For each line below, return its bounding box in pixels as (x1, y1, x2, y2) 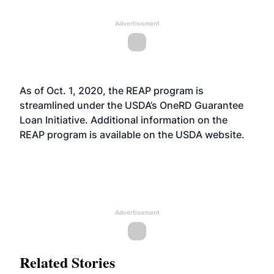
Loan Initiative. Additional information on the (20, 114, 228, 126)
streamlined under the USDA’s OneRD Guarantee (20, 99, 243, 111)
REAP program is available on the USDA (20, 128, 205, 141)
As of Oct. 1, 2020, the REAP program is (20, 84, 204, 97)
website (205, 128, 242, 141)
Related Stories (20, 251, 115, 273)
